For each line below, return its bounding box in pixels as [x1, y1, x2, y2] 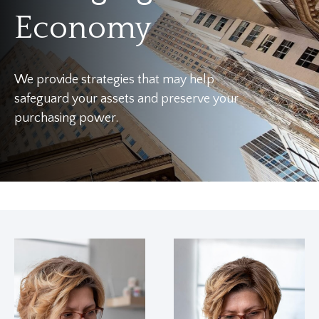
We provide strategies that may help [14, 73, 214, 87]
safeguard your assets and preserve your [14, 92, 239, 106]
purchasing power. [14, 111, 118, 125]
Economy [14, 11, 151, 46]
